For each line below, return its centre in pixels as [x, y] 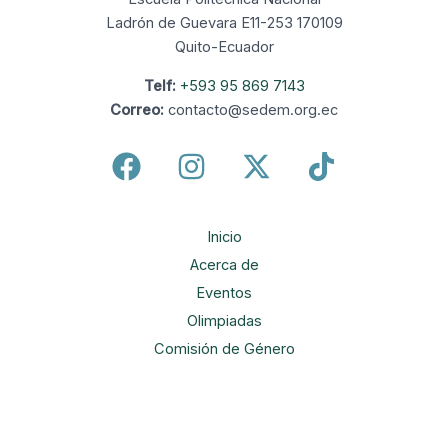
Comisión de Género [224, 349]
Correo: [137, 109]
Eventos [224, 293]
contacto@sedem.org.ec [251, 109]
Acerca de [224, 265]
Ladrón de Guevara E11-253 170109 [224, 23]
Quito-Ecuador [224, 47]
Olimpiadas [224, 321]
